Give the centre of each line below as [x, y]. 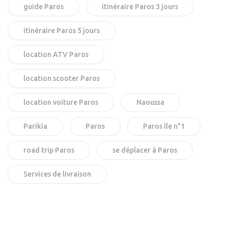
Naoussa [150, 102]
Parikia [35, 126]
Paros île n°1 [164, 126]
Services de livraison [57, 174]
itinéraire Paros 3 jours [140, 6]
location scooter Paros [62, 78]
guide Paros [44, 6]
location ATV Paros [56, 54]
